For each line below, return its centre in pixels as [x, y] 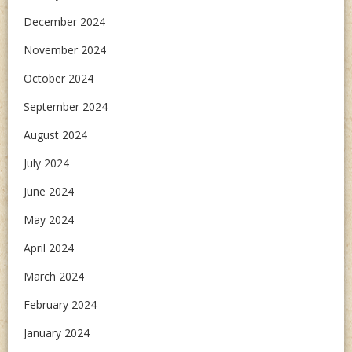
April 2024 [49, 248]
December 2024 [64, 22]
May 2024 [49, 220]
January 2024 [57, 333]
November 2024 [65, 50]
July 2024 [46, 163]
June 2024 [49, 191]
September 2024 [66, 106]
